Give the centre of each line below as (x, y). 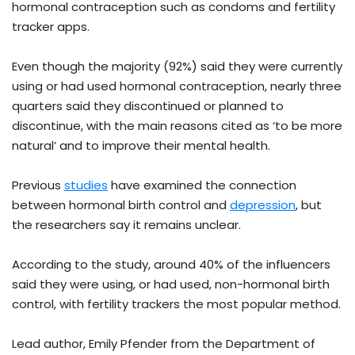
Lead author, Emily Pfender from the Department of (164, 344)
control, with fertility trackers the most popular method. (176, 304)
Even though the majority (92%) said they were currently (177, 67)
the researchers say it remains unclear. (126, 225)
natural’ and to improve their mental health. (141, 146)
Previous (38, 185)
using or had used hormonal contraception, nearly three (177, 86)
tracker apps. (51, 27)
